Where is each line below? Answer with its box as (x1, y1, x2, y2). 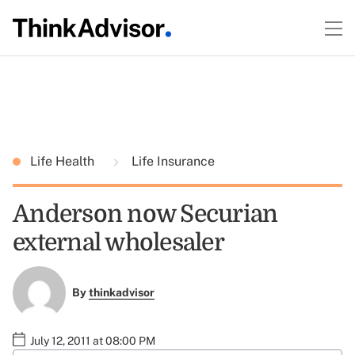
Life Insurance (128, 154, 215, 169)
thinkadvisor (88, 286, 155, 300)
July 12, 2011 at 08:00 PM (30, 334, 155, 347)
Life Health (30, 154, 97, 169)
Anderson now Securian (13, 200, 278, 227)
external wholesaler (13, 229, 224, 256)
